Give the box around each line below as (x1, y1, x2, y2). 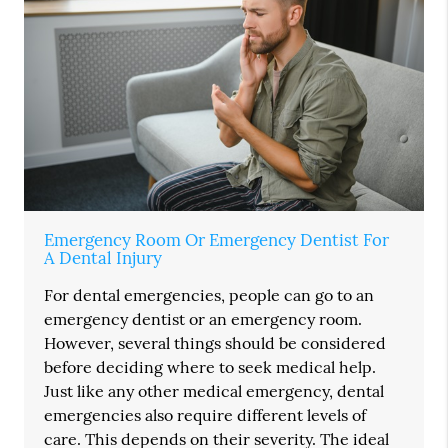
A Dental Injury (44, 247, 163, 270)
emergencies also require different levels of (44, 405, 367, 426)
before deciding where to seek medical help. (44, 357, 377, 378)
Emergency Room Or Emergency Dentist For (44, 229, 390, 252)
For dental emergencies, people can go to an (44, 285, 375, 306)
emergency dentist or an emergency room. (44, 309, 363, 330)
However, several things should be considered (44, 333, 387, 354)
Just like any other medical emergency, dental (44, 381, 385, 402)
